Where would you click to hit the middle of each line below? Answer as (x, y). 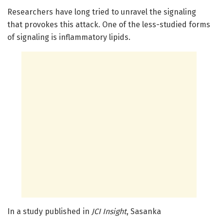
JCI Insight (109, 212)
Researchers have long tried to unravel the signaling (102, 12)
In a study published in (49, 212)
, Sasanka (144, 212)
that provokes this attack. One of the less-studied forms (109, 25)
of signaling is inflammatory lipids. (69, 37)
